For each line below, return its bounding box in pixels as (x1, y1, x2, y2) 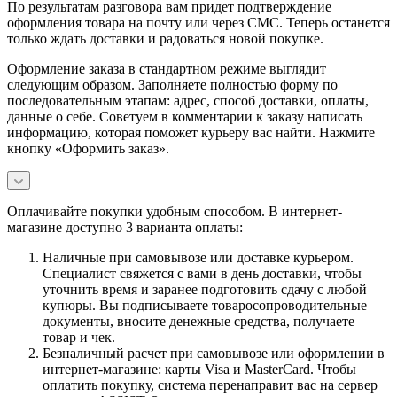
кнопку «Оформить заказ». (7, 140, 169, 156)
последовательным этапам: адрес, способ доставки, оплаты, (7, 92, 369, 108)
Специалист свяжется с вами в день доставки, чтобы (43, 265, 362, 281)
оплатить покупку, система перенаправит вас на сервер (43, 377, 378, 393)
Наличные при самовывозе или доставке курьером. (43, 249, 354, 265)
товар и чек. (43, 329, 115, 345)
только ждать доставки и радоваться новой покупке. (7, 30, 323, 46)
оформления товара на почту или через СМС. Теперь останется (7, 14, 390, 30)
